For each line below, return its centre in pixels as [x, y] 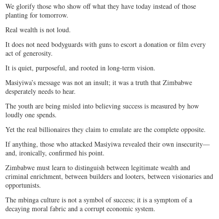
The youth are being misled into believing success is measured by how [102, 106]
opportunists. [25, 185]
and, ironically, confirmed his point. [55, 153]
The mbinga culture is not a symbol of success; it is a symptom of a [99, 199]
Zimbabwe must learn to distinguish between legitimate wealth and [98, 167]
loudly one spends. [33, 114]
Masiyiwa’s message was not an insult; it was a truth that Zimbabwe [99, 82]
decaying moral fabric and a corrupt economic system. [82, 208]
